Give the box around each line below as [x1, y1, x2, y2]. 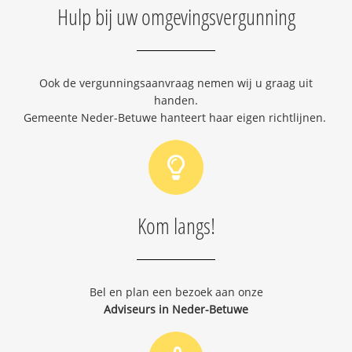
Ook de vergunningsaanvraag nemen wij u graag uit [39, 75, 313, 90]
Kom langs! [137, 210, 215, 240]
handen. [154, 92, 198, 108]
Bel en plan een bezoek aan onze [89, 284, 263, 299]
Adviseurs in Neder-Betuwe [104, 301, 248, 317]
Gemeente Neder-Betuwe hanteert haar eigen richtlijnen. [23, 109, 329, 125]
